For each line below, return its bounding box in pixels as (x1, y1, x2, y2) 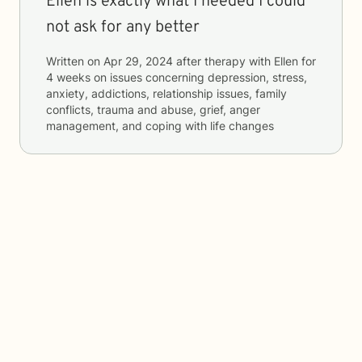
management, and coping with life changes (46, 119, 274, 133)
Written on (46, 54, 103, 68)
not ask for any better (46, 17, 200, 38)
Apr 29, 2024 (103, 54, 173, 68)
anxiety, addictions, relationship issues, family (46, 86, 287, 100)
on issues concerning (90, 70, 208, 84)
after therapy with (173, 54, 274, 68)
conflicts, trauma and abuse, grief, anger (46, 103, 260, 116)
